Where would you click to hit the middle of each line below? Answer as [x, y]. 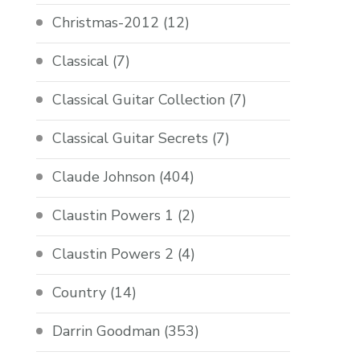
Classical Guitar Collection [139, 100]
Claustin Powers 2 [113, 254]
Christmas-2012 [106, 22]
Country [80, 292]
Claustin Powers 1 [113, 215]
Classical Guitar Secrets [131, 138]
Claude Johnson [104, 177]
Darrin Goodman [106, 331]
